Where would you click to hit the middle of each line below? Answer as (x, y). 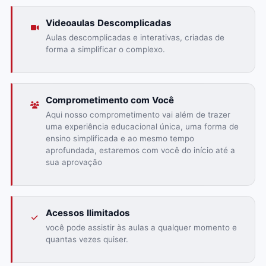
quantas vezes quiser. (87, 239)
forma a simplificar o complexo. (105, 49)
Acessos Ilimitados (88, 213)
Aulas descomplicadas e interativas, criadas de (135, 37)
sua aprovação (74, 162)
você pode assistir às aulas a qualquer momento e (141, 227)
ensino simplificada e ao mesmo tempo (120, 138)
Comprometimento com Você (110, 100)
